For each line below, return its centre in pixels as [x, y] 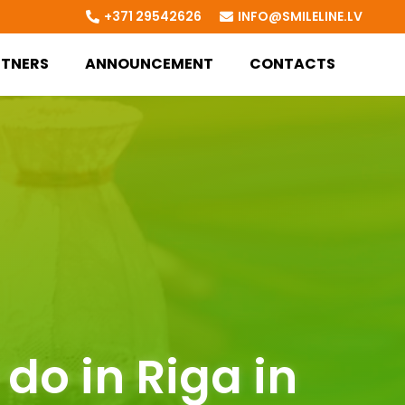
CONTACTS [292, 64]
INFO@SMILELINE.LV [300, 16]
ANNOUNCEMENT [149, 64]
